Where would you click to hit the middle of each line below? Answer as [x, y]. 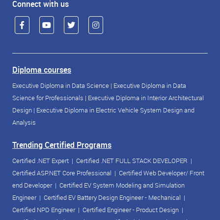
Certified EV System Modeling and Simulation [122, 185]
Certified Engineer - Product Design [131, 210]
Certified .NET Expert [41, 161]
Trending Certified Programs [62, 145]
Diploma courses [42, 70]
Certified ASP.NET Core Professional [62, 173]
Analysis [24, 123]
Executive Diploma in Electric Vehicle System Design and [115, 110]
